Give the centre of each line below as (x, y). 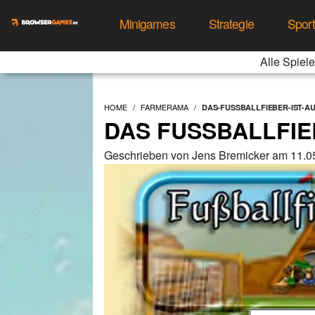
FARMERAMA (165, 107)
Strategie (231, 23)
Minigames (147, 23)
